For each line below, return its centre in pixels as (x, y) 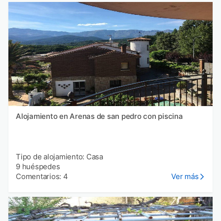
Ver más (185, 177)
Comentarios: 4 (42, 177)
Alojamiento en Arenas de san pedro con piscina (99, 116)
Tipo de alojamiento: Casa (59, 157)
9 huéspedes (38, 167)
